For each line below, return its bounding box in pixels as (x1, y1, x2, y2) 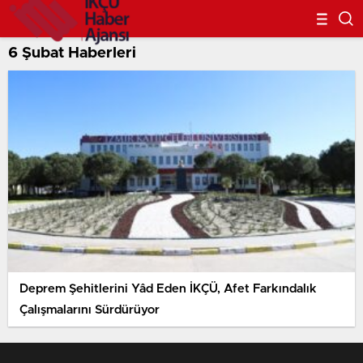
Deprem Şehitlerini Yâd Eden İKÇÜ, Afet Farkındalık (19, 282, 317, 295)
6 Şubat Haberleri (8, 45, 136, 61)
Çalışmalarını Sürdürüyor (19, 303, 160, 316)
